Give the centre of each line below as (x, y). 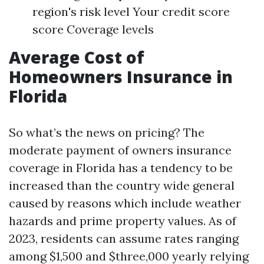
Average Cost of (77, 57)
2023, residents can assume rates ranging (124, 238)
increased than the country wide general (122, 185)
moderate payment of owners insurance (120, 150)
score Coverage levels (93, 29)
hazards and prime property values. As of (123, 221)
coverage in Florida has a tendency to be (121, 168)
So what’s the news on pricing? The (107, 132)
